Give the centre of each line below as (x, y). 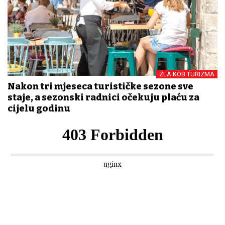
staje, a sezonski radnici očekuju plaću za (103, 97)
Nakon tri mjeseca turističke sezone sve (100, 86)
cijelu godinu (39, 108)
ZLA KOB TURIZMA (187, 74)
